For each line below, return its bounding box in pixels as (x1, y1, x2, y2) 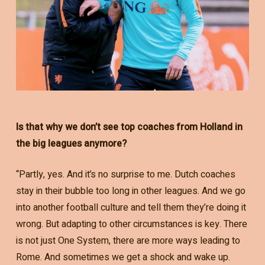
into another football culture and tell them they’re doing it (15, 200, 246, 215)
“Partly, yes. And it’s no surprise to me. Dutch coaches (15, 167, 235, 182)
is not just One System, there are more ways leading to (15, 233, 240, 248)
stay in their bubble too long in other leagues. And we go (15, 183, 245, 198)
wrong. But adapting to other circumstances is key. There (15, 216, 247, 231)
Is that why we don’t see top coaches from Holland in (15, 119, 243, 134)
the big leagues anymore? (15, 136, 127, 151)
